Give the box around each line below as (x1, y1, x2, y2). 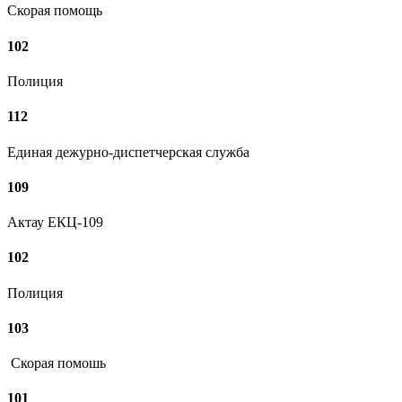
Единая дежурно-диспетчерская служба (7, 144, 249, 160)
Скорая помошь (7, 355, 106, 371)
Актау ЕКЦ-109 (7, 214, 103, 231)
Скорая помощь (7, 3, 102, 19)
